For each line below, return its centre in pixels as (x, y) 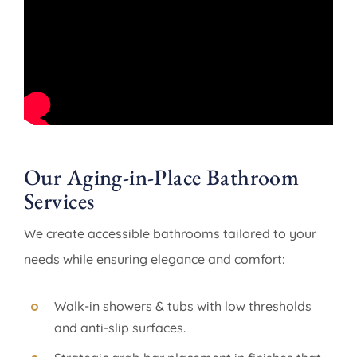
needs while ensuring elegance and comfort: (154, 259)
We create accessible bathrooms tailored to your (170, 234)
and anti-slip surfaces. (120, 328)
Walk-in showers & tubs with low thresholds (183, 306)
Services (59, 201)
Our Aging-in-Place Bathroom (162, 177)
